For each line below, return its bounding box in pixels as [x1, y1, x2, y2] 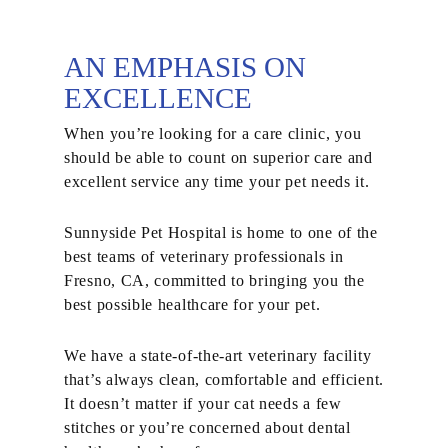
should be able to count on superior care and [64, 149, 373, 166]
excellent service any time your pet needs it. [64, 173, 370, 190]
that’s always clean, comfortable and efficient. [64, 371, 384, 388]
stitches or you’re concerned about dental [64, 419, 351, 436]
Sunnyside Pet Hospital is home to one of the [64, 224, 378, 241]
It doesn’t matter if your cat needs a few [64, 395, 342, 412]
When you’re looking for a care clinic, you [64, 125, 362, 142]
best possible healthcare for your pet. [64, 296, 321, 313]
